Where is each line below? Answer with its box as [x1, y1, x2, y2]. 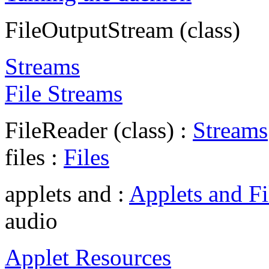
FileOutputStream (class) [5, 16, 240, 43]
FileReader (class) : [5, 116, 193, 143]
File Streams [5, 80, 122, 106]
